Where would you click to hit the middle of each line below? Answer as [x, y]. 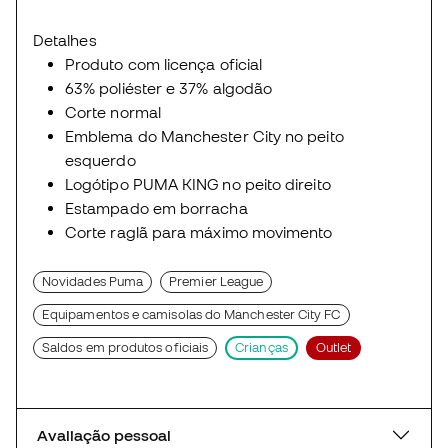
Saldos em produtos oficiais [125, 348]
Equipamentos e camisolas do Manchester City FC [191, 315]
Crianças [261, 348]
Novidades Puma [93, 282]
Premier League [216, 282]
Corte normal [113, 112]
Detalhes [65, 40]
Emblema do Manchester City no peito [204, 136]
